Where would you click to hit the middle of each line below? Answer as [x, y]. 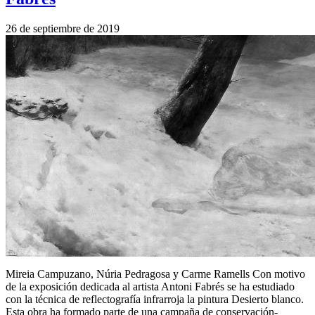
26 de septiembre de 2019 [63, 28]
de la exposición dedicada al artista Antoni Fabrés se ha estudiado [150, 286]
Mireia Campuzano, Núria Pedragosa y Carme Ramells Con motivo [155, 274]
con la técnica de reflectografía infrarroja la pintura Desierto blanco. [155, 299]
